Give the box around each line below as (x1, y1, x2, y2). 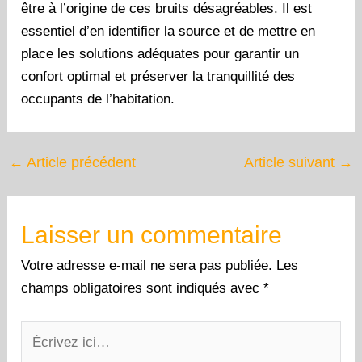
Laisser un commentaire (21, 221, 283, 249)
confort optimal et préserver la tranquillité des (21, 69, 296, 85)
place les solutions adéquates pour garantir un (21, 46, 300, 62)
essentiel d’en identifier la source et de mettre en (21, 23, 316, 40)
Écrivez (20, 322, 67, 339)
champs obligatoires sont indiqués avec (21, 280, 264, 297)
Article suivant (243, 154, 339, 171)
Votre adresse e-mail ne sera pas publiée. (21, 258, 273, 274)
